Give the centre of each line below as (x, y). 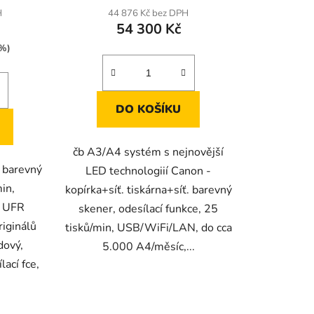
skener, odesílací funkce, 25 (149, 209)
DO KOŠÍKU (149, 110)
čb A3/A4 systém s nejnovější (149, 152)
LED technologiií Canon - (149, 171)
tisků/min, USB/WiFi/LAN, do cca (148, 228)
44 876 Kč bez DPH (149, 14)
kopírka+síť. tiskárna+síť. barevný (148, 190)
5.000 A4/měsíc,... (148, 247)
